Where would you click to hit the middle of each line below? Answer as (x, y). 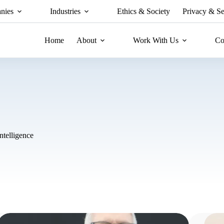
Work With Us (156, 40)
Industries (65, 11)
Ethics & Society (143, 11)
